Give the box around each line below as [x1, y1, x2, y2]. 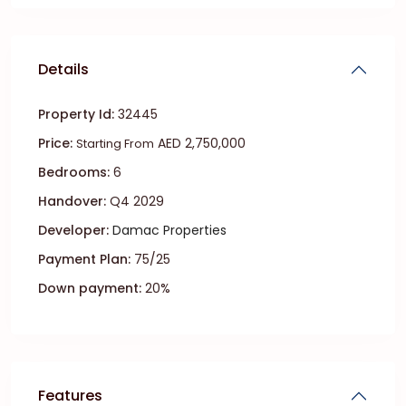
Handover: [38, 192, 106, 210]
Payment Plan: [38, 250, 130, 268]
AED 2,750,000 [154, 134, 246, 152]
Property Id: [38, 105, 114, 123]
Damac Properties [112, 221, 227, 239]
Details [38, 59, 89, 80]
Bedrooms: [38, 163, 110, 181]
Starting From [76, 135, 154, 152]
